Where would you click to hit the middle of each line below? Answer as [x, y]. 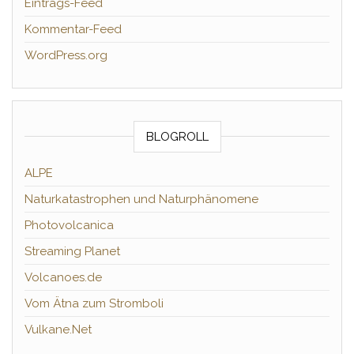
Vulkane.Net [58, 330]
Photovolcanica [69, 225]
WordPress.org [66, 55]
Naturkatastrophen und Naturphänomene [141, 199]
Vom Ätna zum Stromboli [94, 303]
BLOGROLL [177, 137]
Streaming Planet [72, 251]
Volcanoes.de [63, 277]
